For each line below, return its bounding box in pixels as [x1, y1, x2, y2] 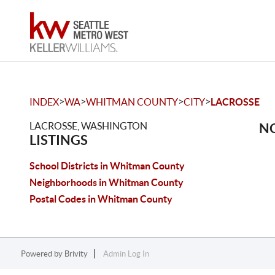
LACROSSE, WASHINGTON [29, 120, 147, 131]
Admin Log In [103, 249, 149, 258]
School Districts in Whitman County [29, 160, 185, 171]
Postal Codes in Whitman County [29, 193, 172, 204]
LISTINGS [29, 132, 88, 147]
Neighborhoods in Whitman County [29, 177, 184, 188]
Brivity [64, 249, 88, 258]
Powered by [20, 249, 64, 258]
